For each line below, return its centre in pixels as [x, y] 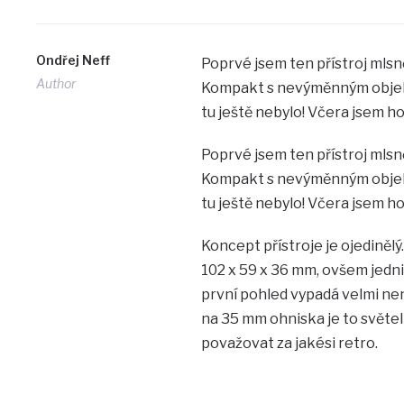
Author [56, 83]
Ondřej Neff [73, 60]
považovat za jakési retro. [289, 343]
